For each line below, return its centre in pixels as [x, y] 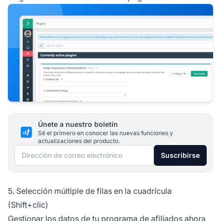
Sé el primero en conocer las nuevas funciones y [106, 133]
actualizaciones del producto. [79, 141]
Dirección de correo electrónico [72, 151]
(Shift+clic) [28, 204]
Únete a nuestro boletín [78, 124]
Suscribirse [180, 155]
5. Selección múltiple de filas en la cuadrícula [90, 191]
